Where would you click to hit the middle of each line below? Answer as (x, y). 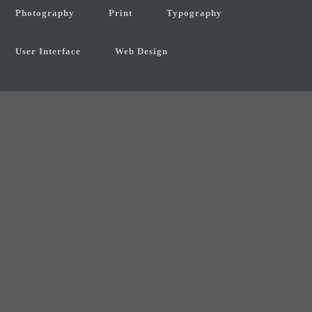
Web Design (141, 51)
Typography (194, 13)
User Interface (48, 51)
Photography (45, 13)
